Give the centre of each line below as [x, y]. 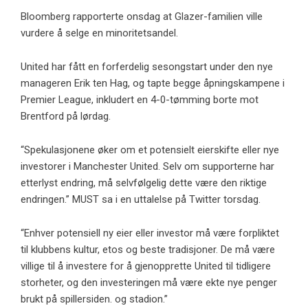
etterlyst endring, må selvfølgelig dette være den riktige [144, 183]
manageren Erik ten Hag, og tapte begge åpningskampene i [153, 83]
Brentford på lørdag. [66, 116]
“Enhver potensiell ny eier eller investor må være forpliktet [150, 233]
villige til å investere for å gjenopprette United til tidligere [146, 266]
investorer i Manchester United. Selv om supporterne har [147, 166]
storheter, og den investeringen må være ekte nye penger [149, 282]
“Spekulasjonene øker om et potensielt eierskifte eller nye [150, 150]
